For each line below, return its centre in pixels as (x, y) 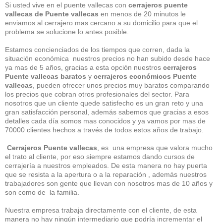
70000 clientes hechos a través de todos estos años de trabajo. (104, 130)
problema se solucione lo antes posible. (67, 32)
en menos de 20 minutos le (142, 14)
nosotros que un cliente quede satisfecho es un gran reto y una (104, 103)
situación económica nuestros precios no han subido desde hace (108, 58)
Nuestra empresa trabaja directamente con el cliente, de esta (101, 210)
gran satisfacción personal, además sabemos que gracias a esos (107, 112)
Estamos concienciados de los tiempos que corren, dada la (97, 50)
